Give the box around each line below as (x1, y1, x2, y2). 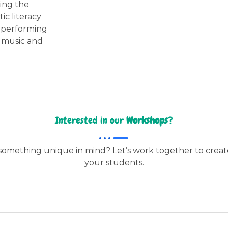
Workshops (126, 113, 168, 127)
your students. (84, 158, 144, 167)
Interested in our (55, 113, 126, 127)
